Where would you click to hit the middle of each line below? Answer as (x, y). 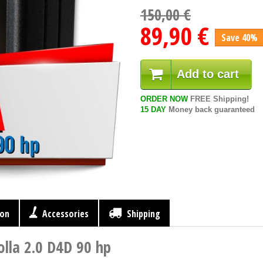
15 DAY (153, 109)
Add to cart (208, 74)
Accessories (64, 214)
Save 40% (240, 38)
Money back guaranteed (210, 109)
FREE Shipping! (218, 99)
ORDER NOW (164, 99)
